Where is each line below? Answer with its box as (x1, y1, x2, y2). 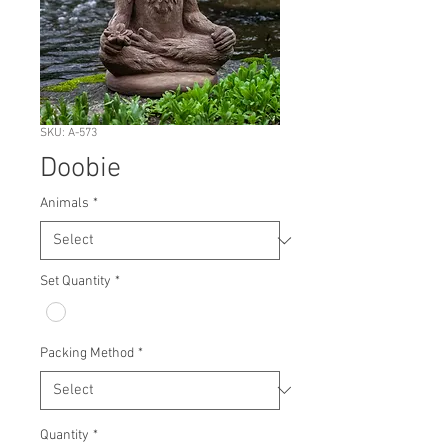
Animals (40, 195, 89, 213)
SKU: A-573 (40, 126, 97, 141)
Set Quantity (40, 273, 111, 291)
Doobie (40, 152, 121, 187)
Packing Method (40, 344, 134, 362)
